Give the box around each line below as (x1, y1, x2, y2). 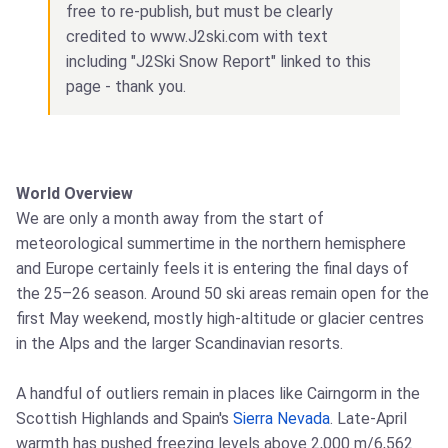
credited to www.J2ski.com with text (66, 26, 328, 46)
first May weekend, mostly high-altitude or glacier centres (16, 308, 424, 328)
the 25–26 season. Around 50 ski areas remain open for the (16, 283, 429, 303)
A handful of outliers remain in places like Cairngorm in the (16, 383, 420, 403)
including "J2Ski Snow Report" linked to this (66, 51, 371, 71)
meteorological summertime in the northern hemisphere (16, 233, 406, 253)
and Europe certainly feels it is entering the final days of (16, 258, 409, 278)
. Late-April (330, 408, 407, 428)
